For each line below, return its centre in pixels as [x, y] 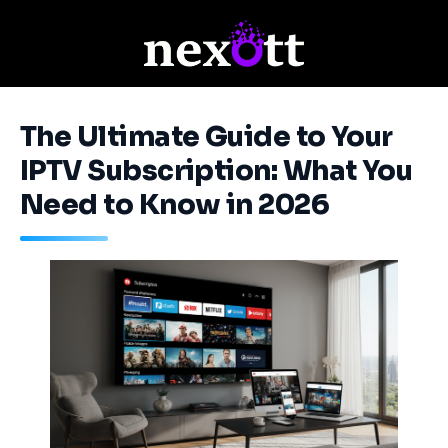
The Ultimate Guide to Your [206, 136]
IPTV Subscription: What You [216, 170]
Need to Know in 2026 [175, 204]
